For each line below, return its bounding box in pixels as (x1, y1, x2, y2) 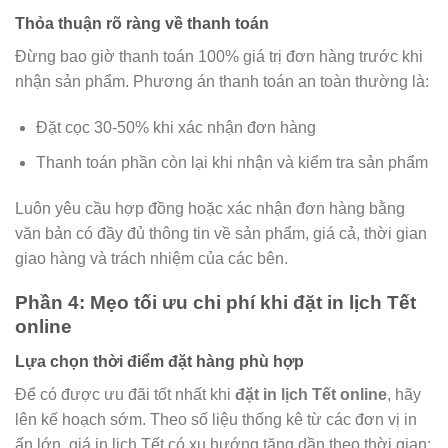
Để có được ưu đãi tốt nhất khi (15, 386, 235, 404)
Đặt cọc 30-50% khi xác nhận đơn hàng (35, 119, 316, 137)
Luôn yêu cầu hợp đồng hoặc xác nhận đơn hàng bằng (15, 199, 405, 217)
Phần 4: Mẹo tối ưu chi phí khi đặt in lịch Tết (15, 292, 416, 314)
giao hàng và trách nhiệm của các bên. (15, 249, 288, 267)
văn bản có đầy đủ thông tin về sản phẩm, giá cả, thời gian (15, 224, 427, 242)
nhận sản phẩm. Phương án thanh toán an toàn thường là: (15, 73, 429, 91)
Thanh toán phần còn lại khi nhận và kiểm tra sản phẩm (35, 153, 428, 171)
